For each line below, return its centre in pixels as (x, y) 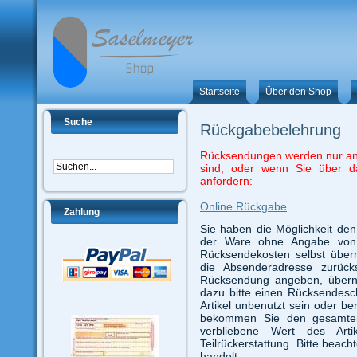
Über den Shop (298, 92)
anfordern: (226, 181)
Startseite (219, 92)
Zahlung (82, 212)
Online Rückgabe (243, 207)
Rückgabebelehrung (271, 130)
